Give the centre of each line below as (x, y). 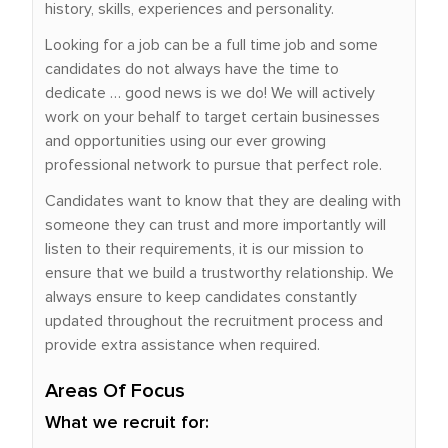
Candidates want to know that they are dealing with (223, 201)
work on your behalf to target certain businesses (212, 117)
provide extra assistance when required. (182, 345)
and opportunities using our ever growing (185, 141)
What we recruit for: (127, 423)
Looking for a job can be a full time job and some (211, 45)
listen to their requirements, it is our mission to (204, 249)
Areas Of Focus (115, 391)
